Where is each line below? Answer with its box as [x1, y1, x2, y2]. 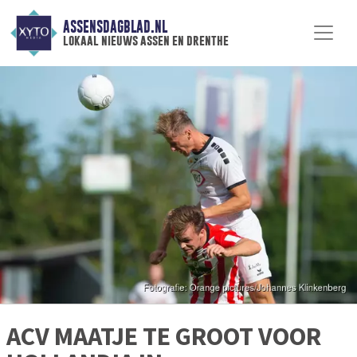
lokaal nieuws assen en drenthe [62, 33, 229, 49]
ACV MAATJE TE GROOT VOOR [6, 320, 321, 353]
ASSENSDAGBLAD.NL [62, 18, 167, 36]
